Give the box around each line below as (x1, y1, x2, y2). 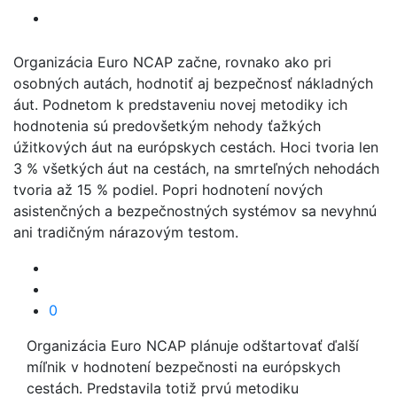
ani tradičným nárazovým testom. (13, 223, 238, 241)
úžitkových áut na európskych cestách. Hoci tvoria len (13, 138, 378, 156)
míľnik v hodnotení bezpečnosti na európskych (27, 358, 340, 376)
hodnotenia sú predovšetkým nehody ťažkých (13, 117, 321, 135)
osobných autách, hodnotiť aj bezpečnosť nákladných (13, 74, 373, 92)
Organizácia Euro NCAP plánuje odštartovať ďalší (27, 337, 359, 354)
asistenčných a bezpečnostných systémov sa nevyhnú (13, 202, 377, 220)
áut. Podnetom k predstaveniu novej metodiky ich (13, 96, 347, 113)
